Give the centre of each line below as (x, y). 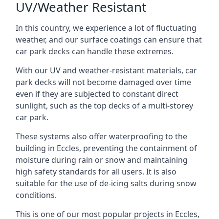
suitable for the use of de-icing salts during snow (106, 183)
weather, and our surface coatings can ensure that (109, 40)
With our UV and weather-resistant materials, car (106, 70)
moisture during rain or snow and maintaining (102, 160)
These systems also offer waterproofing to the (101, 136)
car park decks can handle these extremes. (95, 51)
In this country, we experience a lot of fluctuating (106, 28)
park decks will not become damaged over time (103, 82)
